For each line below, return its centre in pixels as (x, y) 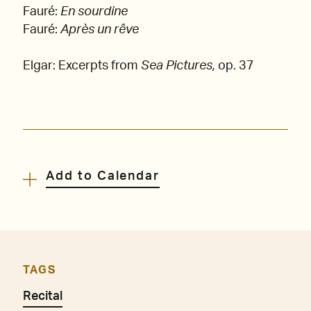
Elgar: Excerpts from (82, 66)
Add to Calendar (103, 176)
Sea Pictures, (179, 66)
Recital (43, 296)
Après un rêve (100, 30)
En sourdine (94, 12)
